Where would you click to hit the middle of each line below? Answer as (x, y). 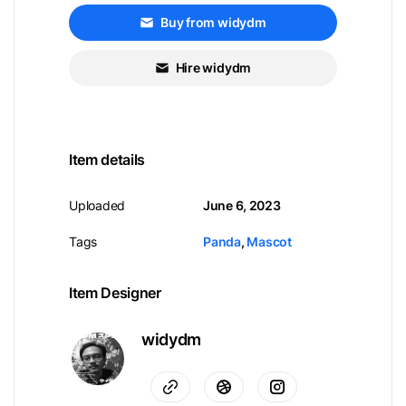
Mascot (269, 242)
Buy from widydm (213, 22)
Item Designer (115, 293)
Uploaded (97, 205)
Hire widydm (213, 68)
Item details (107, 159)
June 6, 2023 (242, 205)
